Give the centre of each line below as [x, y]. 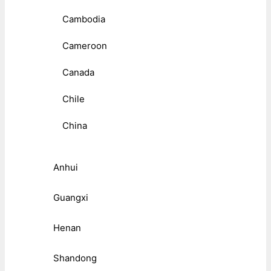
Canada [78, 73]
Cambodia [84, 19]
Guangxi [71, 198]
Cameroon [85, 46]
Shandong [75, 258]
